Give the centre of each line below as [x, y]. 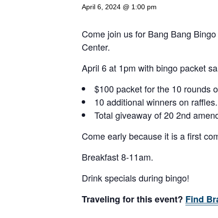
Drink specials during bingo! [136, 178]
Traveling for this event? [132, 199]
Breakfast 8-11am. [118, 157]
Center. [96, 47]
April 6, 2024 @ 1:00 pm [119, 7]
